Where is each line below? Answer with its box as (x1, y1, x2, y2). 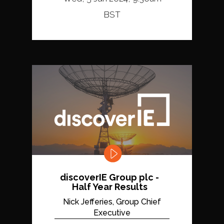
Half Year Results (71, 181, 147, 192)
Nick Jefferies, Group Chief (63, 197, 161, 207)
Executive (93, 208, 130, 218)
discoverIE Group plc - (60, 172, 159, 183)
